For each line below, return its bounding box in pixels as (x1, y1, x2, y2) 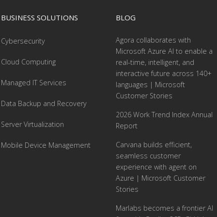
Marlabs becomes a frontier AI (116, 203, 213, 213)
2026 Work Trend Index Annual (116, 110, 213, 120)
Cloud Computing (1, 57, 56, 67)
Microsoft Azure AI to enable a (116, 46, 213, 56)
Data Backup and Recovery (1, 99, 87, 108)
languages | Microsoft (116, 80, 185, 90)
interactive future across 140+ (116, 69, 212, 78)
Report (116, 121, 138, 131)
